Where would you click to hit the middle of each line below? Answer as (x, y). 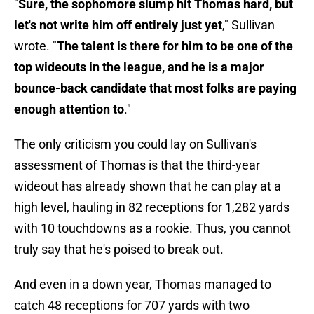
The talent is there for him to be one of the (175, 46)
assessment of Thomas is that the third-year (137, 165)
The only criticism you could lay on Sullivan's (135, 144)
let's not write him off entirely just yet (118, 25)
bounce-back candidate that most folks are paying (155, 88)
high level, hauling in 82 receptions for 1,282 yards (152, 207)
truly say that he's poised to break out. (119, 250)
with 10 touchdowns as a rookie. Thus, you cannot (152, 228)
